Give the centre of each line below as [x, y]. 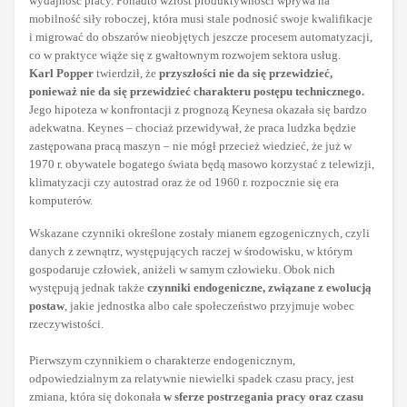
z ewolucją [345, 288]
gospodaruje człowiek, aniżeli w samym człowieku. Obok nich [182, 270]
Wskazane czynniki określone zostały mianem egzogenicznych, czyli [199, 233]
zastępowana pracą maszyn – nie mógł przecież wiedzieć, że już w [190, 146]
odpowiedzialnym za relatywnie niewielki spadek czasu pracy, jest [192, 379]
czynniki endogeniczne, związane [231, 288]
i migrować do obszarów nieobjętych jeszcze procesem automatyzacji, [201, 37]
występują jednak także [88, 288]
